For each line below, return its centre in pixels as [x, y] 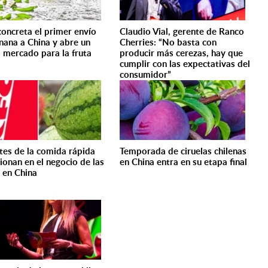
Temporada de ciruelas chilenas [183, 151]
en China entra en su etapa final [184, 162]
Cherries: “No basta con [168, 42]
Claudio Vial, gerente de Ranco [182, 31]
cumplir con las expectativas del [185, 64]
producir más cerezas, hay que [182, 53]
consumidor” [146, 74]
